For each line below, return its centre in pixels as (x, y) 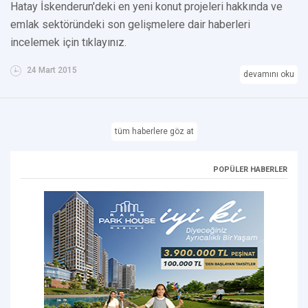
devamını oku (269, 74)
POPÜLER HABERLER (250, 169)
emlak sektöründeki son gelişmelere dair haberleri (130, 24)
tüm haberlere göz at (154, 131)
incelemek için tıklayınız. (68, 42)
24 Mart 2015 (51, 70)
